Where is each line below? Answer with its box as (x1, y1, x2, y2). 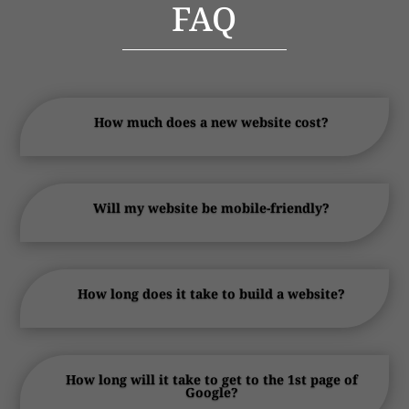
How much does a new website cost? (94, 112, 329, 131)
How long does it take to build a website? (78, 284, 345, 302)
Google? (184, 383, 238, 401)
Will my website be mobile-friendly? (93, 198, 330, 216)
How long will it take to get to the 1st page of (65, 370, 358, 388)
